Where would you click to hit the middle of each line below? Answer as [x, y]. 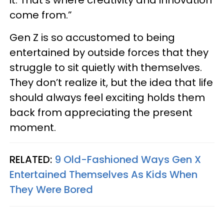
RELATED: [32, 159]
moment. [33, 127]
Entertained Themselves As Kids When [103, 174]
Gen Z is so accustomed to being [92, 37]
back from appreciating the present [101, 112]
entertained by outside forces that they [109, 52]
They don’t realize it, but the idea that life [111, 82]
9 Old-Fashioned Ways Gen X [128, 159]
